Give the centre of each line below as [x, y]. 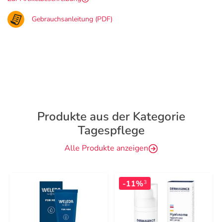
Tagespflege [111, 130]
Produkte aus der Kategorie [111, 116]
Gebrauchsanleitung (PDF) [72, 19]
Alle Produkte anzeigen [106, 148]
